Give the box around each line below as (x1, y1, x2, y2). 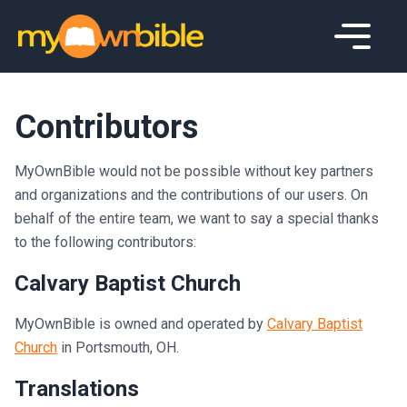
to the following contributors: (15, 233, 196, 251)
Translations (15, 376, 139, 402)
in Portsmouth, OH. (57, 339, 179, 356)
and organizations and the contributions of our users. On (15, 186, 368, 203)
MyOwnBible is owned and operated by (15, 315, 267, 333)
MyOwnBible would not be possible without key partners (15, 163, 373, 180)
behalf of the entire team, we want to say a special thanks (15, 210, 379, 227)
